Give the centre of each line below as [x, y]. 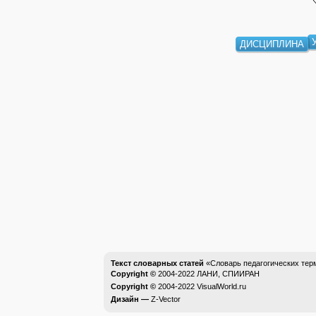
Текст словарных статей [157, 263]
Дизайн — [131, 299]
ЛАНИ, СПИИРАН [228, 274]
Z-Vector [166, 299]
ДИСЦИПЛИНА [272, 44]
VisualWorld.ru [221, 286]
